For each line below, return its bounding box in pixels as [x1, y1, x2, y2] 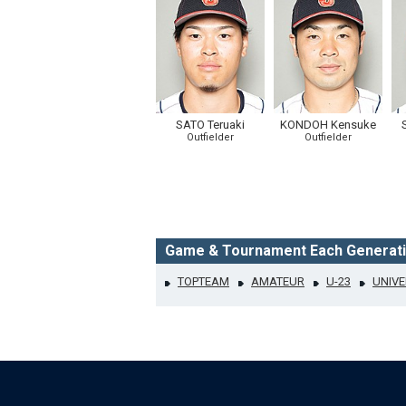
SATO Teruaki [176, 118, 245, 131]
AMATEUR [251, 275, 304, 288]
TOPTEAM [178, 275, 229, 288]
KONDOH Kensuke [280, 118, 376, 131]
